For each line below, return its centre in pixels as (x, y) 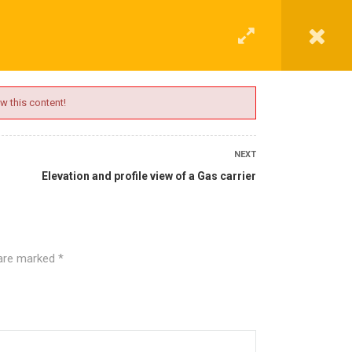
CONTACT (65, 83)
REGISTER (220, 83)
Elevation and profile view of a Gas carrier (149, 176)
